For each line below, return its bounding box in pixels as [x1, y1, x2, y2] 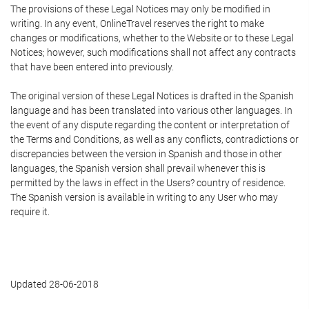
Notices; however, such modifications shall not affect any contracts [10, 47, 296, 58]
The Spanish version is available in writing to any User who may [10, 192, 278, 203]
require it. [10, 206, 50, 217]
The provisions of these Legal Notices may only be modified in [10, 3, 270, 14]
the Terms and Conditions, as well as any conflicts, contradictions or [10, 134, 299, 145]
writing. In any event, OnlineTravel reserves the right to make [10, 18, 264, 29]
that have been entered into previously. [10, 61, 174, 72]
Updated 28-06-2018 [10, 279, 99, 290]
